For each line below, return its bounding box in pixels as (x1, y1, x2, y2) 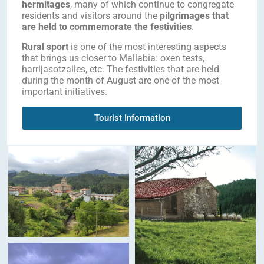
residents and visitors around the (22, 10, 160, 21)
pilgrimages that (160, 10, 229, 21)
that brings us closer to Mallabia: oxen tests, (22, 52, 204, 64)
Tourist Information (94, 113, 170, 123)
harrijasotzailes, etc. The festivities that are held (22, 64, 219, 75)
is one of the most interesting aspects (68, 41, 226, 52)
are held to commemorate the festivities (22, 21, 192, 32)
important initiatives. (22, 86, 107, 97)
